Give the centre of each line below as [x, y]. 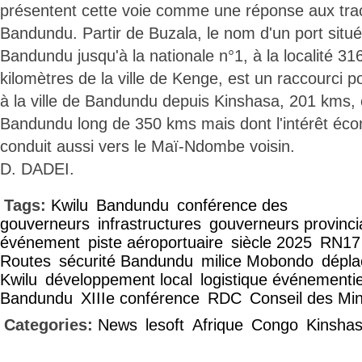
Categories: [51, 325]
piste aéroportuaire [156, 242]
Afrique [218, 325]
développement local [119, 280]
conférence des [232, 205]
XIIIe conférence [140, 298]
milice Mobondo [257, 261]
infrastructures [149, 224]
